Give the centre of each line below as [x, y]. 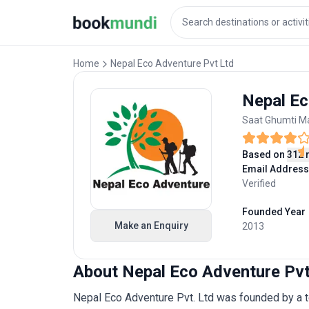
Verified [259, 183]
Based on [263, 154]
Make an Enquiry [151, 226]
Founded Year [274, 212]
